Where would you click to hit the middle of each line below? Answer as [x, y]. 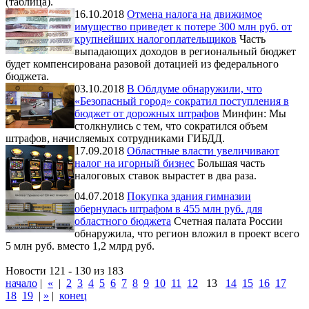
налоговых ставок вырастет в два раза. [166, 175]
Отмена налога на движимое [195, 14]
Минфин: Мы [254, 113]
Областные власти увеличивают [203, 150]
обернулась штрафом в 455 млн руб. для [168, 208]
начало [21, 283]
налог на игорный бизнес [134, 163]
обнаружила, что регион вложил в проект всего [187, 233]
